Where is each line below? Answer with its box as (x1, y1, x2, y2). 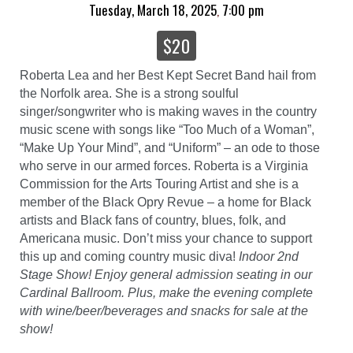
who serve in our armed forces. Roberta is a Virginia (20, 158, 308, 173)
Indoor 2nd (239, 249, 299, 263)
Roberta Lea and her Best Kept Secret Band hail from (20, 68, 316, 82)
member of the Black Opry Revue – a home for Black (20, 195, 311, 209)
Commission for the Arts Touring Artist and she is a (20, 176, 299, 191)
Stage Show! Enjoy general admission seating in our (20, 267, 312, 281)
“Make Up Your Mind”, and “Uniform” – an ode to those (20, 140, 320, 154)
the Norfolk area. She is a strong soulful (20, 86, 239, 100)
